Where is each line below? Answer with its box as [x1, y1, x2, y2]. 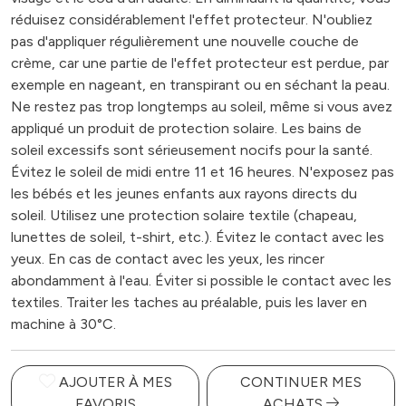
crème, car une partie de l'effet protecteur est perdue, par [11, 54, 389, 72]
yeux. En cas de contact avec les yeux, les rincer [11, 250, 324, 267]
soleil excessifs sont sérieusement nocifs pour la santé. [11, 141, 372, 159]
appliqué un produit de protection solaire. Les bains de [11, 120, 362, 137]
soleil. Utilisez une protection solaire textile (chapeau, [11, 207, 357, 224]
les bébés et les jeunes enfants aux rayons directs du [11, 185, 357, 202]
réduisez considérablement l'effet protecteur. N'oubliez [11, 11, 372, 28]
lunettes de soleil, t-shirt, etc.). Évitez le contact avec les [11, 228, 384, 246]
